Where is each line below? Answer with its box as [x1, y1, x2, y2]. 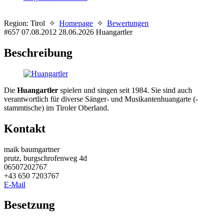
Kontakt [4, 122, 45, 135]
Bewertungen [107, 19, 149, 27]
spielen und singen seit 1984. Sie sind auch [60, 86, 192, 94]
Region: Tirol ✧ [4, 19, 59, 27]
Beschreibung [4, 46, 72, 59]
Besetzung [4, 198, 55, 212]
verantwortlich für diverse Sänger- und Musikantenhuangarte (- [4, 94, 198, 103]
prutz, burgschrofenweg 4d [4, 153, 87, 162]
